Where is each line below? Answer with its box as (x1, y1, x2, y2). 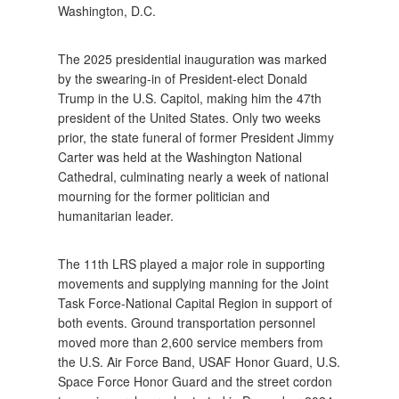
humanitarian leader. (58, 206, 174, 224)
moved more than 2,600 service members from (58, 332, 323, 351)
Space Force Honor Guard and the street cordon (58, 371, 332, 390)
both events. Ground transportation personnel (58, 313, 315, 331)
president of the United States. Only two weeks (58, 108, 321, 126)
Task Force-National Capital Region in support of (58, 293, 332, 312)
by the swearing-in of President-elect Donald (58, 69, 307, 87)
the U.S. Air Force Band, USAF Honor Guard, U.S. (58, 352, 340, 370)
